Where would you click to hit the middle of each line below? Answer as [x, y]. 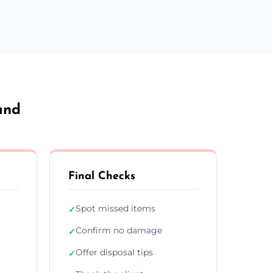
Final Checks [102, 176]
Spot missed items [115, 208]
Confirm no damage [119, 230]
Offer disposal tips [114, 252]
